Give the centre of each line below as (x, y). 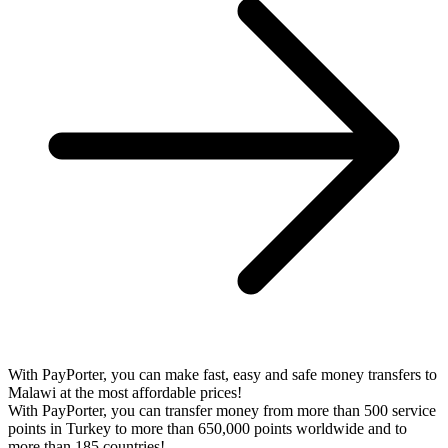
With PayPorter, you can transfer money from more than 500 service (222, 410)
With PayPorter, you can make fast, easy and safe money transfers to (222, 374)
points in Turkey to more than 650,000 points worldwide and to (207, 428)
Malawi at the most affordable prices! (125, 392)
